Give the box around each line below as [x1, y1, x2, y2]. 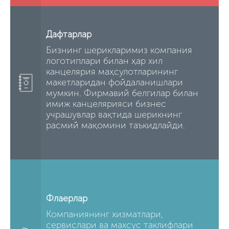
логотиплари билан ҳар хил [46, 55, 163, 67]
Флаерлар [46, 193, 87, 204]
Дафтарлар [46, 29, 91, 40]
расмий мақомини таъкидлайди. [46, 120, 185, 131]
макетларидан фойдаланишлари [46, 77, 183, 88]
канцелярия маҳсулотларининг [46, 66, 178, 78]
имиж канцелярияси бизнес [46, 98, 166, 110]
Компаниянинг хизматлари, [46, 209, 164, 220]
